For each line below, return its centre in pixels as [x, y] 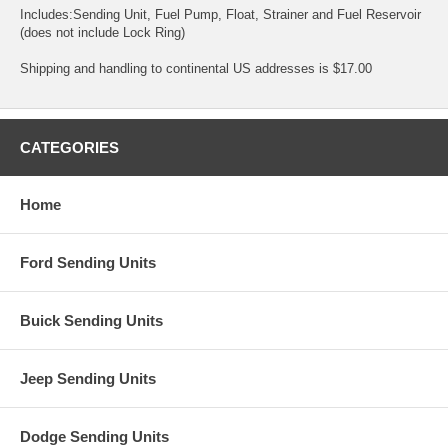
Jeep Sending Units [88, 378]
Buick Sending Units [91, 320]
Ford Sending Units [88, 262]
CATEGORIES [69, 147]
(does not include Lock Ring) [102, 32]
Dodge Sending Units [94, 436]
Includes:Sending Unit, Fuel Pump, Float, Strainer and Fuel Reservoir [220, 14]
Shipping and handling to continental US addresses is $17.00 [196, 68]
